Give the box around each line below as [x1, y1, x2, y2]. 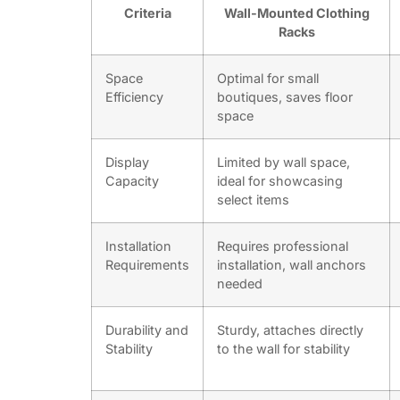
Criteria [123, 5, 171, 21]
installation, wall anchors [217, 257, 366, 273]
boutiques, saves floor [217, 89, 353, 105]
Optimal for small [217, 71, 319, 87]
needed [217, 276, 262, 292]
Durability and [105, 322, 188, 338]
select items [217, 192, 289, 208]
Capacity [105, 173, 159, 189]
